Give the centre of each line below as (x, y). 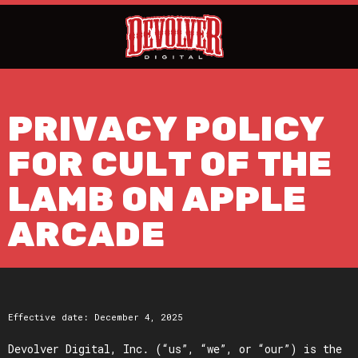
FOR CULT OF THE (171, 164)
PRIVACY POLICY (167, 129)
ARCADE (87, 234)
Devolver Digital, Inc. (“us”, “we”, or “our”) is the (175, 349)
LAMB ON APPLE (157, 199)
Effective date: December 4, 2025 (95, 317)
